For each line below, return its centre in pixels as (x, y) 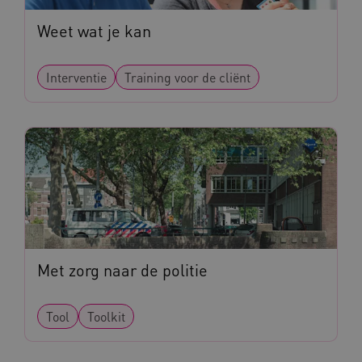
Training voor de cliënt (187, 78)
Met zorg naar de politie (122, 270)
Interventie (76, 78)
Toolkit (106, 317)
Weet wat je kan (94, 31)
